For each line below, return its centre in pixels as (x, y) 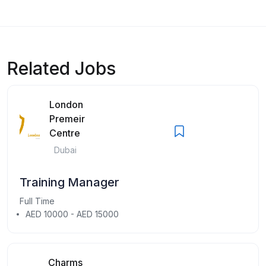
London (66, 104)
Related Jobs (61, 68)
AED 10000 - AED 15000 (72, 214)
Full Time (37, 201)
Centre (64, 133)
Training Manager (69, 182)
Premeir (67, 118)
